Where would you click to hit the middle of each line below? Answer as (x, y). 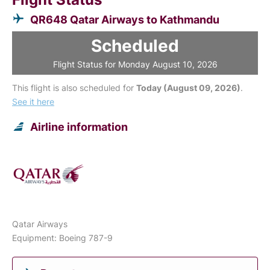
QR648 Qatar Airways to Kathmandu (125, 19)
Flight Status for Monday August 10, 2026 (135, 64)
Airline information (79, 127)
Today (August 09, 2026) (188, 87)
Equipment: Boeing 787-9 (62, 237)
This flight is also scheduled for (74, 87)
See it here (33, 101)
